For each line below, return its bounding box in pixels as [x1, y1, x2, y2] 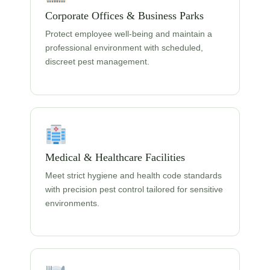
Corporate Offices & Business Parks [45, 10, 204, 22]
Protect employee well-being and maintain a [45, 29, 212, 39]
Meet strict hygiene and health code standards [45, 170, 222, 180]
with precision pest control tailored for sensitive [45, 184, 223, 194]
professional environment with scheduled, [45, 43, 203, 53]
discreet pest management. [45, 57, 149, 67]
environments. [45, 198, 99, 208]
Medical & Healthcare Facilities [45, 151, 185, 163]
